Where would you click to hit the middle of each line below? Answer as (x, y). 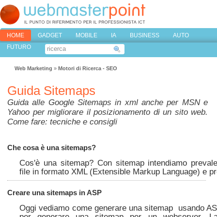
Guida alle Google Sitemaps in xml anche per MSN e (108, 102)
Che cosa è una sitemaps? (52, 147)
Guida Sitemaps (51, 91)
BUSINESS (145, 35)
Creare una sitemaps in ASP (54, 193)
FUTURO (19, 47)
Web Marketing (33, 68)
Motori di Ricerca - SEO (88, 68)
